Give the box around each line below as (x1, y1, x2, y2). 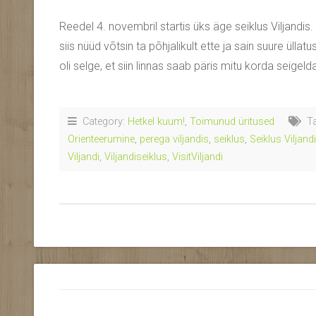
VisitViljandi (172, 151, 223, 163)
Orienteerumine (68, 133, 135, 145)
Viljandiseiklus (104, 151, 167, 163)
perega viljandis (140, 133, 209, 145)
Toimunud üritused (190, 116, 274, 128)
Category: (77, 116, 128, 128)
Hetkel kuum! (128, 116, 185, 128)
